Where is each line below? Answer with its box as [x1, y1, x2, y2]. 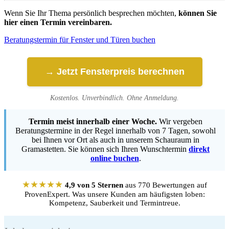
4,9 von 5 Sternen [65, 181, 123, 190]
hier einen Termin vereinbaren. [4, 18, 112, 27]
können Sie [178, 9, 217, 18]
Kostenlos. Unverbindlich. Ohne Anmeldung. [50, 94, 179, 102]
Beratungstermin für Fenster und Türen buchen [4, 35, 155, 44]
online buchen [90, 154, 139, 163]
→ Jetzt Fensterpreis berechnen [44, 66, 185, 77]
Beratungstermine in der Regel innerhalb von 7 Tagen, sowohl [15, 126, 216, 135]
